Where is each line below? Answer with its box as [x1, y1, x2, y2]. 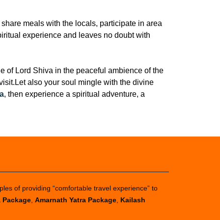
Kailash [120, 196, 145, 204]
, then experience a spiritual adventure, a [4, 90, 145, 98]
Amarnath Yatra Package [35, 196, 116, 204]
